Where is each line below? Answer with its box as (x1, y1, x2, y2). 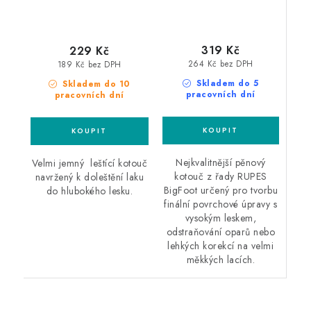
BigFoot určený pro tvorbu (163, 183, 278, 198)
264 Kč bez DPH (187, 58, 253, 70)
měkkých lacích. (186, 253, 255, 267)
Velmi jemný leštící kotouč (31, 155, 147, 170)
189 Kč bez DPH (57, 59, 121, 71)
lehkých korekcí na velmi (167, 239, 274, 253)
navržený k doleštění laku (35, 169, 144, 184)
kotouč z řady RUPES (174, 169, 267, 184)
